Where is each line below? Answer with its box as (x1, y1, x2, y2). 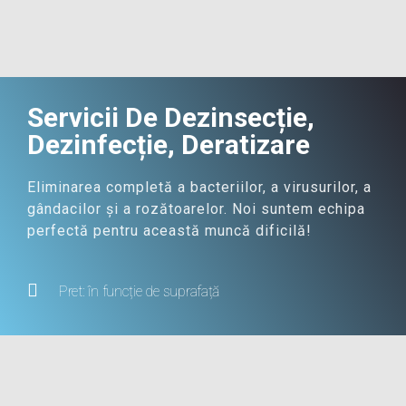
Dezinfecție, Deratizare (27, 129, 310, 160)
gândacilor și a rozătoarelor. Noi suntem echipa (27, 200, 365, 217)
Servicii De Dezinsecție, (27, 101, 314, 133)
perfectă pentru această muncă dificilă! (27, 222, 312, 239)
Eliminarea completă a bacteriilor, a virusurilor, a (27, 179, 372, 196)
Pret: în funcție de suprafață (59, 283, 220, 300)
